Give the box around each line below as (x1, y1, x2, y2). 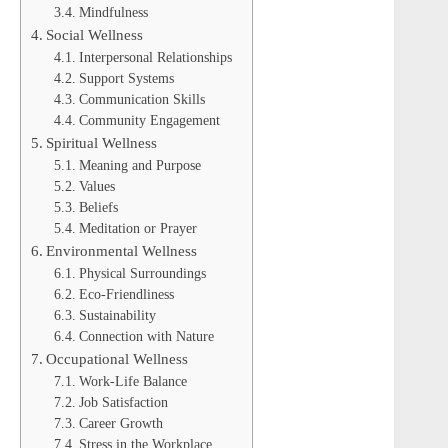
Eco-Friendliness (78, 286, 174, 302)
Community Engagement (78, 112, 220, 128)
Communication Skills (78, 91, 205, 107)
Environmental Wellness (46, 241, 198, 259)
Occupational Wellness (46, 349, 189, 367)
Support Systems (78, 70, 174, 86)
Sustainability (78, 307, 156, 323)
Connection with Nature (78, 328, 214, 344)
